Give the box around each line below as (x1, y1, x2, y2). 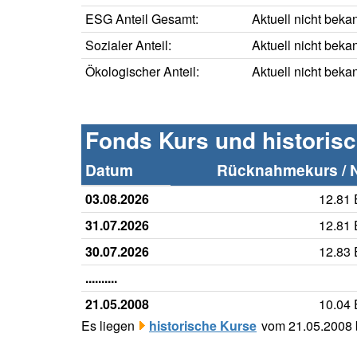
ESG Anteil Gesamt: (85, 10, 198, 29)
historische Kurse (149, 316, 257, 335)
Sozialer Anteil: (85, 36, 171, 55)
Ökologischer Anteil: (85, 62, 199, 81)
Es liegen (81, 316, 138, 335)
